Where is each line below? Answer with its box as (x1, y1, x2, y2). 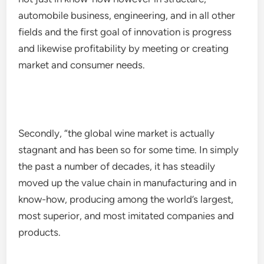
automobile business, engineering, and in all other (18, 9, 236, 21)
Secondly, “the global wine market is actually (18, 127, 215, 139)
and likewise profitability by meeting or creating (18, 42, 229, 54)
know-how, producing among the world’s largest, (18, 193, 234, 205)
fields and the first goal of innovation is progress (18, 26, 232, 38)
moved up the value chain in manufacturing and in (18, 177, 237, 189)
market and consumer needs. (18, 59, 146, 71)
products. (18, 226, 61, 238)
